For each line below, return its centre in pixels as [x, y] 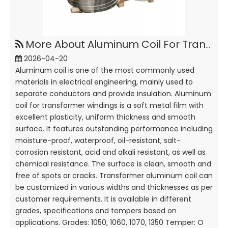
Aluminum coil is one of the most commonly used [105, 70]
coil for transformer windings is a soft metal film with [109, 105]
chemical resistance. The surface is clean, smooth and [113, 164]
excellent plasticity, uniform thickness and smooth [105, 117]
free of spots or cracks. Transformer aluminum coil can [114, 176]
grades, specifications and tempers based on [96, 211]
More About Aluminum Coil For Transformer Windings [116, 44]
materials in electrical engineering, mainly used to [104, 82]
